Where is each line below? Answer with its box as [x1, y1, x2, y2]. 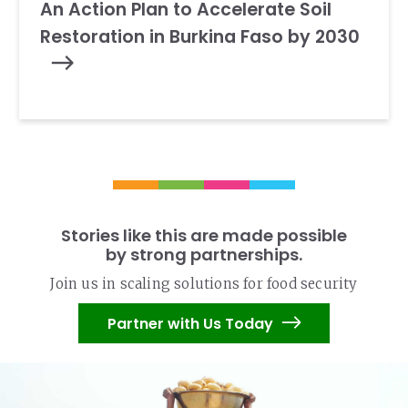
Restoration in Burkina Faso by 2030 [39, 24, 364, 49]
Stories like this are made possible [61, 224, 347, 247]
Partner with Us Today [107, 312, 273, 334]
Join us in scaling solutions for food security [50, 275, 358, 292]
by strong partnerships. [106, 243, 302, 266]
